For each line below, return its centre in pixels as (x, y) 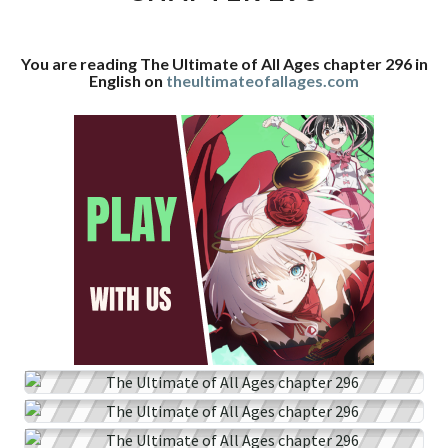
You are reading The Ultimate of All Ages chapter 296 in (224, 63)
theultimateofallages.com (262, 80)
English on (127, 80)
